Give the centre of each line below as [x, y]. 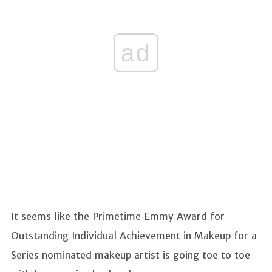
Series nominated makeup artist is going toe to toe [131, 255]
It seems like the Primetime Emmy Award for [118, 216]
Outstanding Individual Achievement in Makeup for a [134, 235]
